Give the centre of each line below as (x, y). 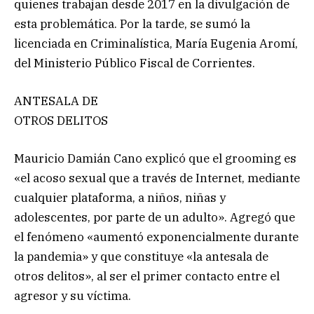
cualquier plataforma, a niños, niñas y (120, 198)
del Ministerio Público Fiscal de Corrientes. (135, 63)
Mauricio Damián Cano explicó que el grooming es (155, 159)
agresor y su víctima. (73, 296)
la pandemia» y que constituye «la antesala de (141, 257)
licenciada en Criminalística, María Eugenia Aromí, (156, 43)
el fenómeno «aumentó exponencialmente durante (156, 237)
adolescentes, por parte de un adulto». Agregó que (155, 218)
